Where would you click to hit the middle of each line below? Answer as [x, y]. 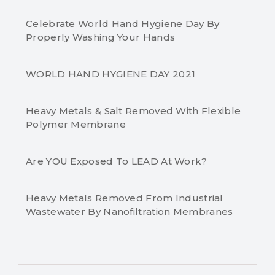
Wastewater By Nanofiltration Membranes [130, 211]
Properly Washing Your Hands [101, 37]
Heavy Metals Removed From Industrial [125, 198]
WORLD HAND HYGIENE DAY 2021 [111, 74]
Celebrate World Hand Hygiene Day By [123, 24]
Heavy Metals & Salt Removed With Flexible [134, 111]
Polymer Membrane [76, 124]
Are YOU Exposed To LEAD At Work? [117, 161]
